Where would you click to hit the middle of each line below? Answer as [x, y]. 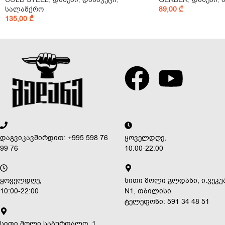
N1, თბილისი [148, 191]
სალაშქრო [24, 9]
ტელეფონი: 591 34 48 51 [167, 202]
